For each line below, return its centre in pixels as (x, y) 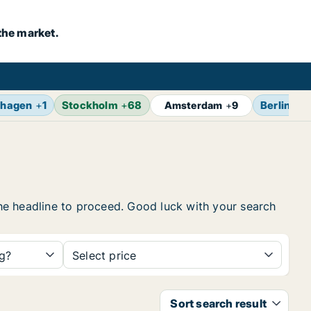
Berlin (276, 105)
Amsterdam (193, 105)
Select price (104, 255)
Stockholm (90, 105)
